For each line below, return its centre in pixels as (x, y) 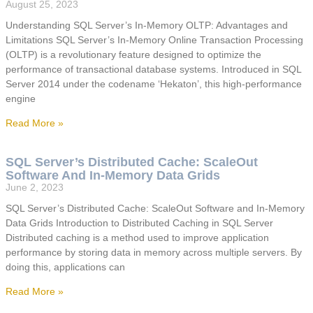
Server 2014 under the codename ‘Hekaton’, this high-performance (154, 84)
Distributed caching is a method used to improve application (137, 238)
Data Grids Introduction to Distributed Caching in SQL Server (139, 223)
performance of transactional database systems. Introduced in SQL (153, 70)
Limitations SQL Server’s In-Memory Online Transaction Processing (154, 40)
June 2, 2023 (35, 188)
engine (21, 99)
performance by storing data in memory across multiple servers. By (154, 253)
